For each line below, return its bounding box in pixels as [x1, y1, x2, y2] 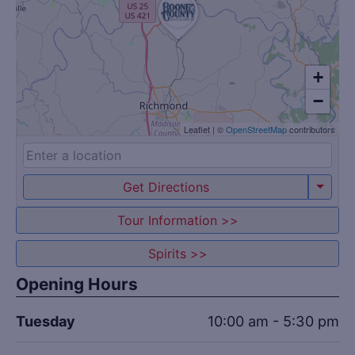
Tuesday [16, 311, 75, 330]
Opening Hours [16, 273, 138, 294]
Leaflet [184, 123, 212, 136]
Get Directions [122, 179, 209, 196]
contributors [287, 123, 335, 136]
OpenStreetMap [226, 123, 287, 136]
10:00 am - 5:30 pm [208, 311, 339, 330]
